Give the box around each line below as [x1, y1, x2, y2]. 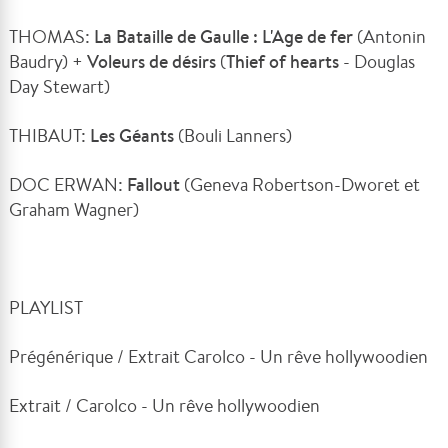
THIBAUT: [9, 122, 91, 147]
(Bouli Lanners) [178, 122, 293, 147]
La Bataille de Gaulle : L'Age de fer [94, 23, 358, 49]
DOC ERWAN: [9, 171, 128, 196]
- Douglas [343, 48, 416, 73]
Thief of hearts [226, 48, 344, 74]
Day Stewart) [9, 73, 111, 98]
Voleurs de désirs [87, 48, 221, 74]
